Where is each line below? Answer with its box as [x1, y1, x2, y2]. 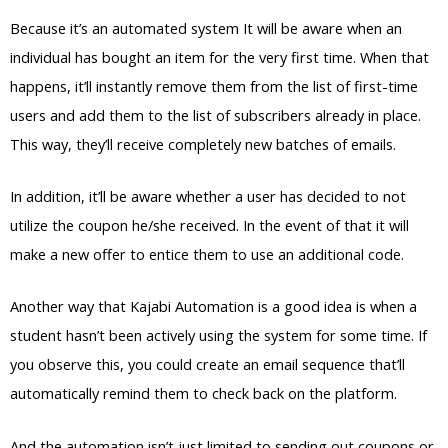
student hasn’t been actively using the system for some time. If [10, 325, 427, 346]
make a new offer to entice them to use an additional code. [10, 244, 404, 265]
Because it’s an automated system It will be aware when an [10, 17, 402, 38]
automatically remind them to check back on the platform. [10, 383, 397, 404]
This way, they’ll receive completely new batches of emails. [10, 133, 396, 154]
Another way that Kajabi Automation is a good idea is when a [10, 296, 417, 317]
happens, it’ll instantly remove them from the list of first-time [10, 75, 418, 96]
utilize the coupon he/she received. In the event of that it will [10, 215, 409, 236]
